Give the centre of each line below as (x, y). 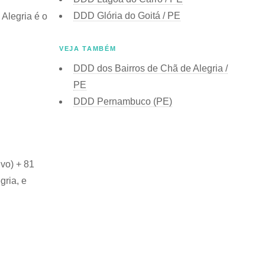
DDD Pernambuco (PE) (123, 101)
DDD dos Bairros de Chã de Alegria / (151, 68)
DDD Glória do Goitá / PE (127, 15)
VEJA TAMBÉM (88, 48)
